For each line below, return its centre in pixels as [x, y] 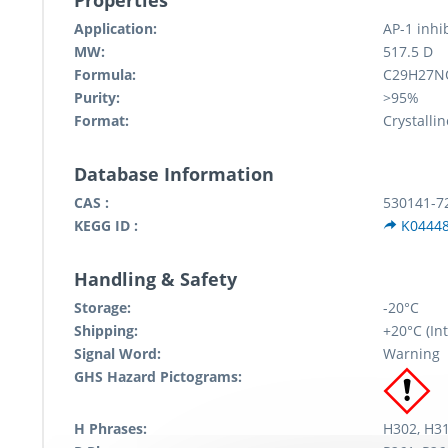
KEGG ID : [106, 226]
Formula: [105, 75]
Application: [115, 29]
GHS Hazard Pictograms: [158, 377]
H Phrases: [110, 429]
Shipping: [106, 331]
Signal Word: [117, 354]
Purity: [97, 98]
